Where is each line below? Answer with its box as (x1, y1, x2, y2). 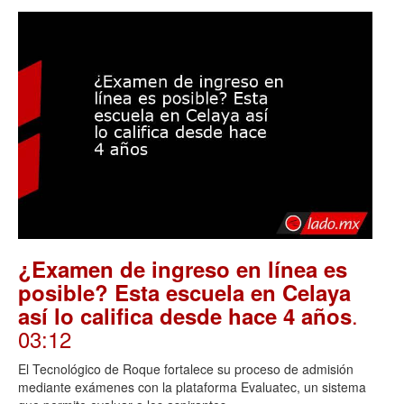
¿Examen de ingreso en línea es (18, 253, 347, 285)
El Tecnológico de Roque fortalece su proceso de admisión (18, 360, 353, 379)
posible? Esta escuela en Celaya (18, 277, 351, 308)
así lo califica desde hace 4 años (18, 300, 352, 332)
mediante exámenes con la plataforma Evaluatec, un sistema (18, 378, 366, 397)
